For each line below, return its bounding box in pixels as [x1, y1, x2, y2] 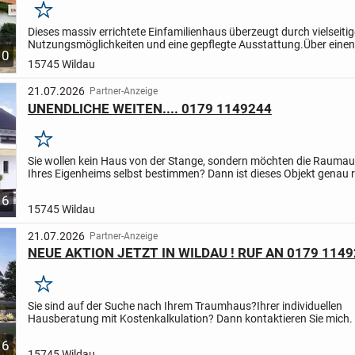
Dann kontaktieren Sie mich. [216, 311, 353, 325]
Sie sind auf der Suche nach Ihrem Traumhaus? [27, 299, 257, 312]
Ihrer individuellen [256, 299, 342, 312]
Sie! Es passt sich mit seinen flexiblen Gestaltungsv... [27, 180, 284, 193]
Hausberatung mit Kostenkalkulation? [27, 311, 216, 325]
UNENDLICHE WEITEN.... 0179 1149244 [27, 100, 272, 116]
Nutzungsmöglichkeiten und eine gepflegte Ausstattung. [27, 38, 303, 52]
